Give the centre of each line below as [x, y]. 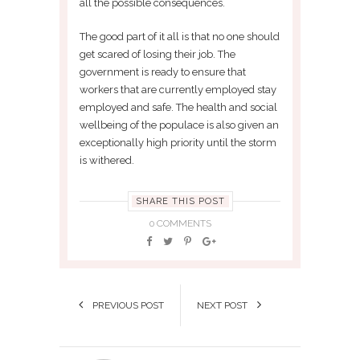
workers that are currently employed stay [178, 89]
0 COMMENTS [180, 223]
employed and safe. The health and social [178, 107]
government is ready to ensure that [163, 72]
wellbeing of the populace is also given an [179, 125]
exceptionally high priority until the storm [178, 142]
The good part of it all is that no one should [180, 36]
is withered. [107, 160]
